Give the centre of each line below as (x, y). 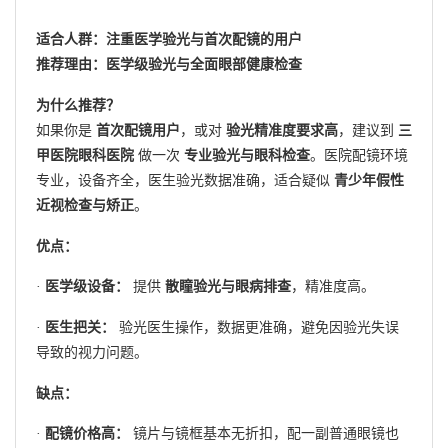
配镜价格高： (87, 434)
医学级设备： (87, 287)
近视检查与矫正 (85, 205)
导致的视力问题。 (92, 352)
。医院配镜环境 (359, 155)
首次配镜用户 (138, 130)
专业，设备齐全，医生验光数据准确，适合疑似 (185, 180)
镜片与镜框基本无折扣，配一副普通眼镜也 (264, 434)
